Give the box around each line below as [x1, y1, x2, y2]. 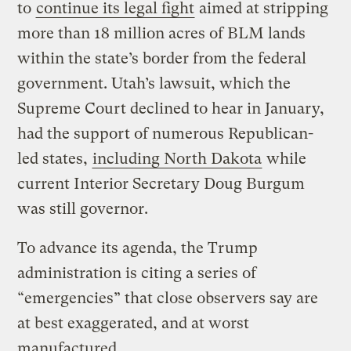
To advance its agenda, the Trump [17, 239, 259, 258]
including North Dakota [92, 150, 262, 168]
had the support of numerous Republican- [17, 125, 314, 143]
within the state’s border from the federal [17, 49, 307, 68]
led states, [17, 150, 92, 168]
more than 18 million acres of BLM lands [17, 24, 306, 43]
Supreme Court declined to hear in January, [17, 100, 325, 118]
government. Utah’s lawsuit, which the [17, 74, 291, 93]
